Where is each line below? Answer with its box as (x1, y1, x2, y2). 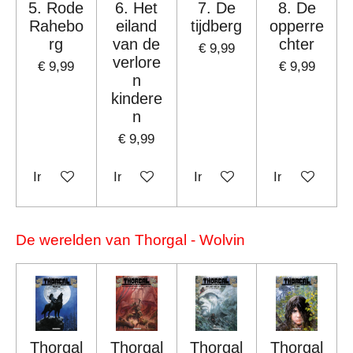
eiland (116, 17, 158, 35)
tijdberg (191, 17, 243, 35)
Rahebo (28, 17, 84, 35)
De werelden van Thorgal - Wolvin (16, 231, 245, 248)
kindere (110, 90, 162, 108)
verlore (112, 54, 161, 72)
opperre (269, 17, 325, 35)
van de (113, 35, 161, 54)
